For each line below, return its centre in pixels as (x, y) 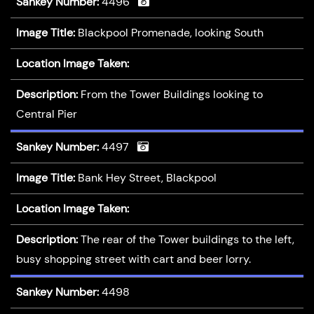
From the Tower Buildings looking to (171, 95)
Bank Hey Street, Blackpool (147, 178)
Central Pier (46, 114)
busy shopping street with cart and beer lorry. (133, 259)
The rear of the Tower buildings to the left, (187, 240)
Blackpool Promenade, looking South (170, 33)
